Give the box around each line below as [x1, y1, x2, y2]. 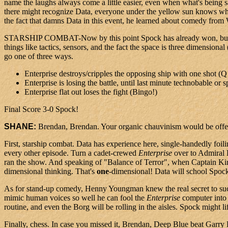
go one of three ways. [4, 52, 73, 61]
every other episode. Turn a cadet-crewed [4, 149, 138, 158]
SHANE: [4, 122, 38, 131]
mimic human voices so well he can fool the [4, 193, 147, 203]
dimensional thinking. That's [4, 167, 97, 176]
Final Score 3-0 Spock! [4, 105, 78, 114]
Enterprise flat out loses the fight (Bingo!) [24, 88, 157, 97]
